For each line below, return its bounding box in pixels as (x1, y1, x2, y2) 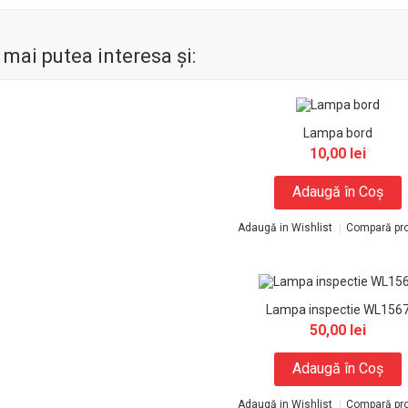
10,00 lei (309, 145, 366, 162)
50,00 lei (309, 321, 366, 339)
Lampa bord (302, 126, 372, 140)
